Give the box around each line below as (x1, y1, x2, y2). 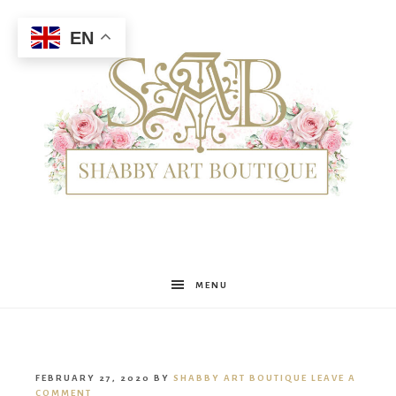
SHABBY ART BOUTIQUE (173, 373, 308, 384)
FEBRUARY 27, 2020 (35, 373, 150, 384)
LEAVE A (311, 373, 356, 384)
